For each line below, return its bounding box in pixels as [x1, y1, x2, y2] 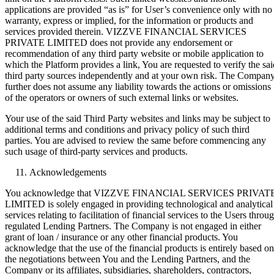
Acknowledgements [29, 166, 106, 177]
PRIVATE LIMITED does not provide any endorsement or [5, 37, 232, 48]
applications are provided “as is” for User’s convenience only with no [5, 4, 272, 15]
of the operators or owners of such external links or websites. [5, 92, 239, 103]
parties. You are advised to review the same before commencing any [5, 135, 266, 146]
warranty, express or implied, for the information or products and [5, 15, 253, 26]
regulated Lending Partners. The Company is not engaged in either [5, 220, 261, 231]
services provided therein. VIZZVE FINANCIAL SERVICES [5, 26, 246, 37]
